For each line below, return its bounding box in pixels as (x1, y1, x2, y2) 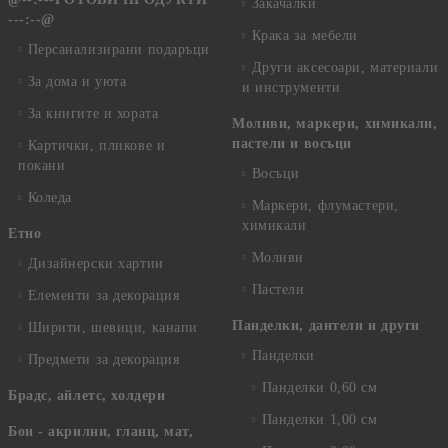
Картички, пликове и (27, 138, 166, 153)
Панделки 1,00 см (261, 412, 378, 427)
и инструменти (242, 80, 341, 95)
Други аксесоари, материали (251, 60, 439, 75)
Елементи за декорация (27, 288, 180, 303)
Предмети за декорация (27, 352, 180, 367)
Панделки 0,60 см (261, 380, 378, 395)
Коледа (27, 190, 72, 205)
